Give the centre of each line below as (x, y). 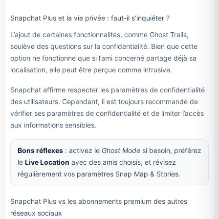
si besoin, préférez (171, 150)
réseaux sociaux (36, 213)
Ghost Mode (121, 150)
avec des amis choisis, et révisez (122, 162)
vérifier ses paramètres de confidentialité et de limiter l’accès (107, 113)
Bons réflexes (40, 150)
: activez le (82, 150)
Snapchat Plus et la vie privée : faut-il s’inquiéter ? (90, 18)
